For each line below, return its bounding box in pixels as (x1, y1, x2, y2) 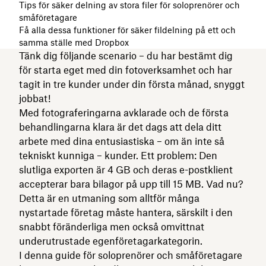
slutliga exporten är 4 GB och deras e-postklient (19, 163, 233, 176)
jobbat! (19, 92, 50, 104)
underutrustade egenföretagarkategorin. (19, 235, 202, 247)
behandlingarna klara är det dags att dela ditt (19, 121, 221, 133)
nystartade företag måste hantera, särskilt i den (19, 206, 233, 218)
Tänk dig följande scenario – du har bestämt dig (19, 49, 233, 62)
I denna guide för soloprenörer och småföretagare (19, 249, 242, 261)
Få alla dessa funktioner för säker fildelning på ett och (19, 24, 236, 35)
